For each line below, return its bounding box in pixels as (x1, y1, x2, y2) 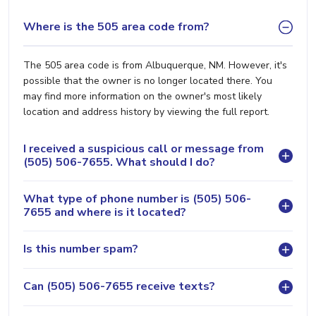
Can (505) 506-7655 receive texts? (23, 279, 215, 294)
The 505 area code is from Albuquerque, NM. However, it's (23, 58, 287, 72)
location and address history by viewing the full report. (23, 104, 269, 119)
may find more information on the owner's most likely (23, 89, 262, 103)
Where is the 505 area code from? (23, 19, 209, 35)
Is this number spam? (23, 241, 138, 257)
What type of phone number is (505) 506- (23, 190, 251, 207)
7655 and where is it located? (23, 204, 186, 220)
